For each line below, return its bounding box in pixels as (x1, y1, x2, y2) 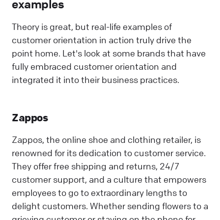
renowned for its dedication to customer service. (12, 147, 206, 159)
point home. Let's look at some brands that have (12, 47, 206, 58)
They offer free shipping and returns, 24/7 (12, 161, 179, 172)
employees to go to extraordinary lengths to (12, 187, 187, 198)
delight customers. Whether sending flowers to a (12, 200, 208, 212)
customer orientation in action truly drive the (12, 34, 192, 45)
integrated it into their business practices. (12, 74, 179, 85)
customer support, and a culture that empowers (12, 174, 206, 185)
